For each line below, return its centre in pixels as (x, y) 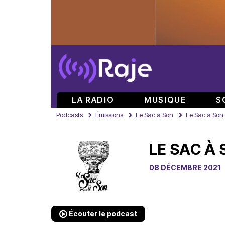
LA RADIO (93, 100)
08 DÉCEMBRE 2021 (185, 167)
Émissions (109, 115)
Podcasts (70, 115)
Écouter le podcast (102, 214)
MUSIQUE (165, 100)
